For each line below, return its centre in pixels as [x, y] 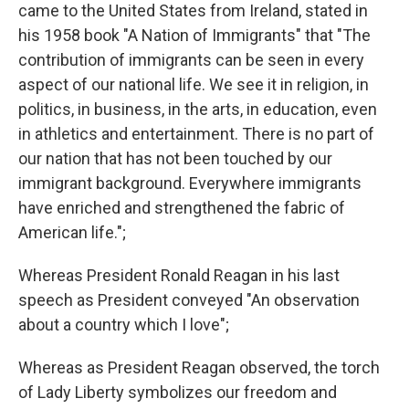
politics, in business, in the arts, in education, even [198, 110]
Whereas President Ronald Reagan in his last [179, 276]
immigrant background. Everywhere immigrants [190, 184]
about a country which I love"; [124, 325]
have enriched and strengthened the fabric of [182, 208]
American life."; [72, 233]
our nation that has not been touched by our [175, 159]
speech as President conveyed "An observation [189, 300]
